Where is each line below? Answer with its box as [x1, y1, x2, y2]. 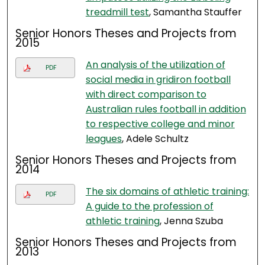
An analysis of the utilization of [85, 58, 225, 72]
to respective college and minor [85, 117, 235, 131]
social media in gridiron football [85, 73, 231, 87]
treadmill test [85, 5, 149, 20]
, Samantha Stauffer [148, 5, 242, 20]
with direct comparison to [85, 88, 206, 102]
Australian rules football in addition [85, 102, 246, 117]
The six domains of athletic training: [85, 185, 249, 199]
